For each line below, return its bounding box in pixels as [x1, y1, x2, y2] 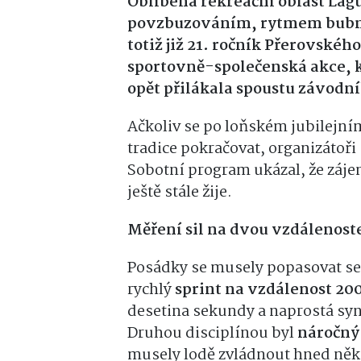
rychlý [127, 277, 175, 302]
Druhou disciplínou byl [127, 321, 297, 346]
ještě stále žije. [127, 180, 232, 205]
